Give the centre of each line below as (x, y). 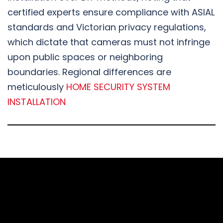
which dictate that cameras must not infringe (109, 42)
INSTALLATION (37, 102)
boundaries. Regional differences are (89, 72)
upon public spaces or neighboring (85, 57)
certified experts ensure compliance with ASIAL (111, 12)
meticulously (37, 87)
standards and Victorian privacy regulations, (107, 27)
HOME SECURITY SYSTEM (118, 87)
